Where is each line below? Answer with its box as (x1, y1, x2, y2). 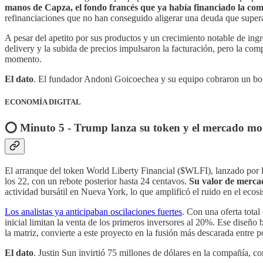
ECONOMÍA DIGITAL (5, 97, 81, 106)
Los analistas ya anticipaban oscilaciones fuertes (5, 206, 182, 217)
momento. (5, 53, 42, 64)
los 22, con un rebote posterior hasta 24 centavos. (5, 176, 189, 186)
